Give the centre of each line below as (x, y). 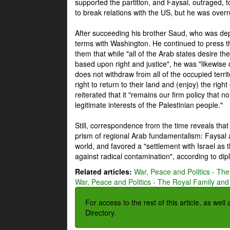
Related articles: (103, 171)
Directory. (101, 213)
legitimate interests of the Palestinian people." (149, 105)
